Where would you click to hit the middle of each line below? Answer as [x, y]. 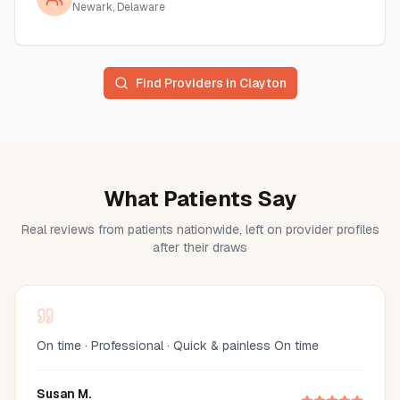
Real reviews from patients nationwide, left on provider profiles [200, 229]
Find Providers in [187, 83]
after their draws [200, 247]
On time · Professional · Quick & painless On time [178, 346]
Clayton [262, 83]
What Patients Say [200, 199]
